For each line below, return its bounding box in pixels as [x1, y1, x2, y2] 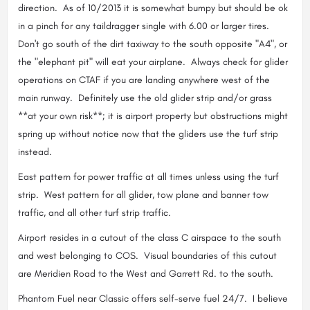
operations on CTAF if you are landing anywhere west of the [18, 73, 270, 86]
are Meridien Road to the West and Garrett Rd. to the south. [18, 267, 273, 280]
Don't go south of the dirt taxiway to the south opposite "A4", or [18, 37, 287, 50]
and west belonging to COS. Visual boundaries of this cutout [18, 249, 277, 262]
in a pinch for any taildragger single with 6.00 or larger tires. [18, 19, 272, 32]
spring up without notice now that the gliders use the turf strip [18, 127, 278, 140]
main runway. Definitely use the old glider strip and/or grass [18, 91, 272, 104]
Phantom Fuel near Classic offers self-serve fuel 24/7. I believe [18, 292, 288, 304]
